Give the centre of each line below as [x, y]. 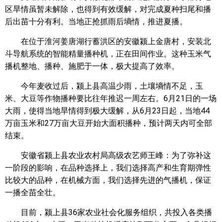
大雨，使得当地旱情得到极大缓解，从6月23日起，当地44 [107, 111]
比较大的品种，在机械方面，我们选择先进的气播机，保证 [108, 180]
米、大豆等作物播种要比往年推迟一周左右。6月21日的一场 [111, 98]
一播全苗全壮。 [33, 193]
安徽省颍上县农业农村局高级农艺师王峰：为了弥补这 [116, 155]
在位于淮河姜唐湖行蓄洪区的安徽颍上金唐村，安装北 [116, 41]
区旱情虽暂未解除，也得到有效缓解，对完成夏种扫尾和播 [108, 9]
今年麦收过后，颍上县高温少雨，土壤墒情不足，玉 [112, 86]
